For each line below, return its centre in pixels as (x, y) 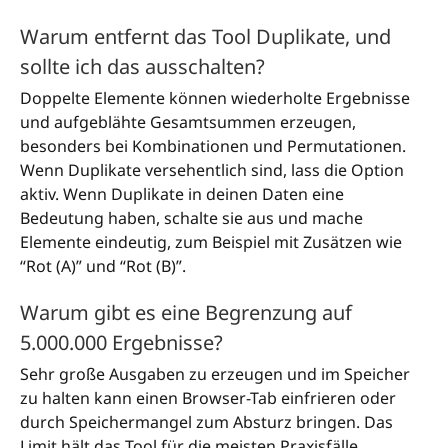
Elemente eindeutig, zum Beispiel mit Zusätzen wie (211, 242)
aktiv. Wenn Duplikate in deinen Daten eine (182, 194)
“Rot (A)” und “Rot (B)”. (103, 266)
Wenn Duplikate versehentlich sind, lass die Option (212, 170)
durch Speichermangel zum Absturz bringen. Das (206, 422)
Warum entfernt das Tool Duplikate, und (205, 37)
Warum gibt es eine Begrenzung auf (186, 313)
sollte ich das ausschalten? (142, 67)
